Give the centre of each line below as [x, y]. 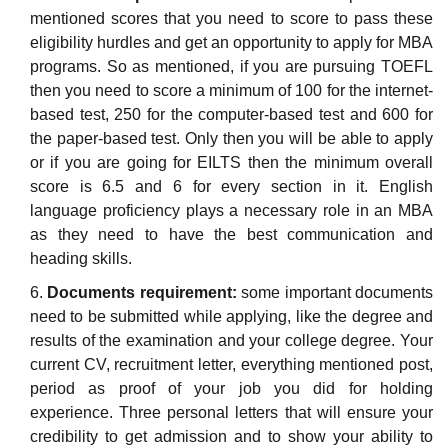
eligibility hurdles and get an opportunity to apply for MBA [231, 42]
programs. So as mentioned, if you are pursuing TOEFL [231, 66]
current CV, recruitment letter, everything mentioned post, [231, 364]
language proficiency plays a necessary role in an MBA [231, 210]
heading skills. [81, 258]
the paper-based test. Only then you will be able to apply [231, 138]
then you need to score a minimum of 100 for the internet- [231, 90]
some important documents [335, 292]
